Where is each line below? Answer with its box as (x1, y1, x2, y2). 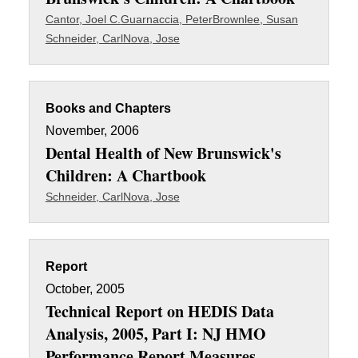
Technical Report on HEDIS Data (45, 300, 274, 323)
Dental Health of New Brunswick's (45, 141, 281, 165)
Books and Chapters (45, 101, 171, 115)
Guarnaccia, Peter (120, 13, 213, 26)
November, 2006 (45, 124, 139, 137)
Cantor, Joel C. (45, 13, 121, 26)
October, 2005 (45, 282, 125, 296)
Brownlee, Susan (212, 13, 298, 26)
